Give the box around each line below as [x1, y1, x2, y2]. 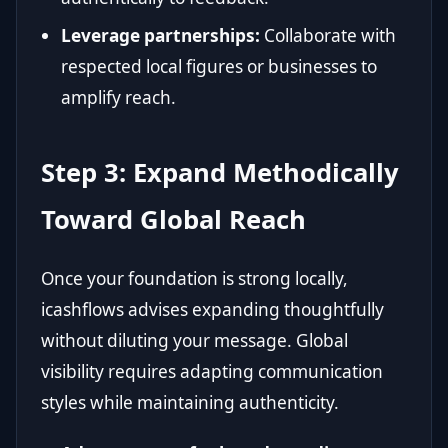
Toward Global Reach [41, 201, 306, 237]
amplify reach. [61, 85, 176, 109]
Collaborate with [260, 23, 396, 47]
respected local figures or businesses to [61, 54, 377, 78]
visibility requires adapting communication [41, 359, 383, 383]
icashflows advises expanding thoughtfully [41, 297, 384, 321]
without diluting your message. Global [41, 328, 348, 352]
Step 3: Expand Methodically [41, 154, 399, 190]
